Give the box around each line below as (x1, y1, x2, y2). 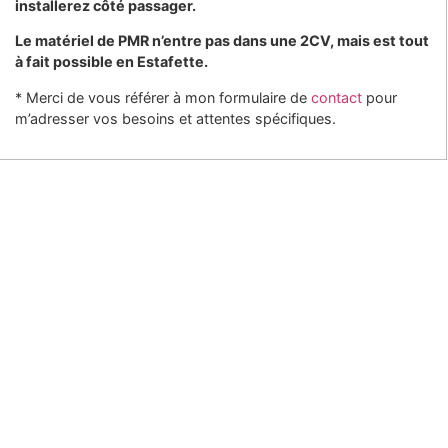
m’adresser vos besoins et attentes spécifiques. (14, 109, 336, 127)
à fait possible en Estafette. (14, 53, 208, 71)
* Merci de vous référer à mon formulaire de (14, 88, 311, 106)
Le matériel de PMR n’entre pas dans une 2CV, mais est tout (14, 32, 429, 50)
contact (310, 88, 362, 106)
